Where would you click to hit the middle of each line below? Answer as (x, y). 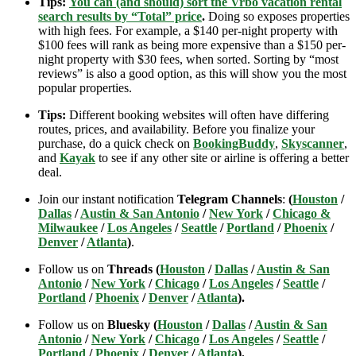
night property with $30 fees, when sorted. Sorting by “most (188, 59)
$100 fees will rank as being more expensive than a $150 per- (192, 44)
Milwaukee (68, 227)
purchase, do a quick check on (116, 143)
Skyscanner (313, 143)
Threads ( (133, 269)
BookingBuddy (234, 143)
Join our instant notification (108, 199)
